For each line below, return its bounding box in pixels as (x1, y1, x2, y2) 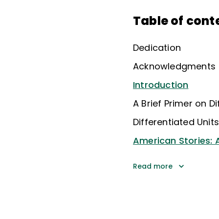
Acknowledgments (133, 60, 216, 72)
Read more (133, 161, 173, 171)
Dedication (133, 41, 181, 54)
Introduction (133, 78, 189, 91)
